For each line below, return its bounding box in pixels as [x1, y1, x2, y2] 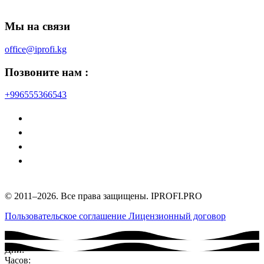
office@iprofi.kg [5, 44, 67, 54]
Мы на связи [5, 20, 70, 33]
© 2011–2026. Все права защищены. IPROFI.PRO [5, 191, 202, 202]
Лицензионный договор [128, 211, 226, 222]
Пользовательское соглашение [5, 211, 128, 222]
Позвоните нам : [5, 65, 88, 78]
